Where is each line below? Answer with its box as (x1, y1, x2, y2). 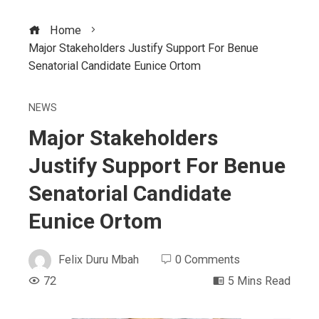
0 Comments (175, 253, 240, 267)
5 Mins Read (228, 273, 291, 288)
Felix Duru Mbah (58, 253, 139, 267)
